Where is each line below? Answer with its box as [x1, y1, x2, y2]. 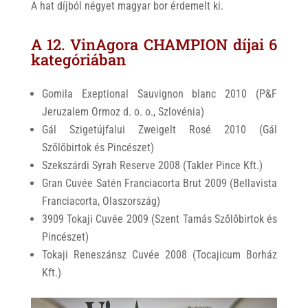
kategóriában [30, 49, 126, 70]
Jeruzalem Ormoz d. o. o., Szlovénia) [41, 105, 204, 119]
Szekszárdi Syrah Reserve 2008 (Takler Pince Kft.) [41, 159, 263, 173]
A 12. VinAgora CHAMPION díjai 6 [30, 34, 278, 55]
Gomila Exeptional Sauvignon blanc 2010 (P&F [41, 87, 278, 101]
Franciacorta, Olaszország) [41, 195, 160, 208]
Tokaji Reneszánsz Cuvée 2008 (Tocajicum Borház [41, 248, 278, 262]
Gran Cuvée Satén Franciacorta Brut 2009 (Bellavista [41, 177, 278, 190]
